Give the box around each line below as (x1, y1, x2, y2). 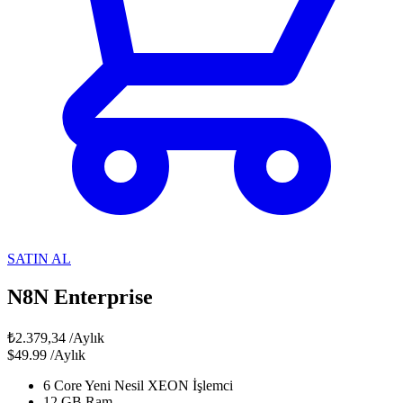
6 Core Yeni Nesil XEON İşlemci (43, 377, 233, 393)
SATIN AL (7, 250, 71, 266)
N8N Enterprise (7, 284, 153, 309)
